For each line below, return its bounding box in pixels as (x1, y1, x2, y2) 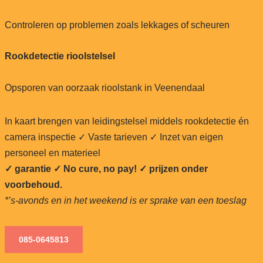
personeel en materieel (4, 147, 100, 158)
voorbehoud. (4, 179, 62, 190)
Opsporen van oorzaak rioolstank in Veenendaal (4, 82, 205, 93)
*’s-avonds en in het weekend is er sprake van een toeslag (4, 195, 247, 205)
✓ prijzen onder (139, 163, 208, 174)
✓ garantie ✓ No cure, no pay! (4, 163, 137, 174)
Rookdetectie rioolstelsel (4, 50, 115, 61)
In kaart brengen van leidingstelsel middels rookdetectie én (4, 116, 249, 126)
